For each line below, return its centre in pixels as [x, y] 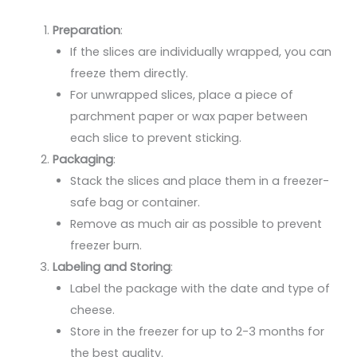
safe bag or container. [135, 202]
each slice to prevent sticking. [156, 137]
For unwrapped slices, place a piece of [182, 94]
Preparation [87, 30]
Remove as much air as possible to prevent [196, 224]
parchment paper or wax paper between [189, 116]
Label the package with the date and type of [200, 288]
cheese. [93, 310]
